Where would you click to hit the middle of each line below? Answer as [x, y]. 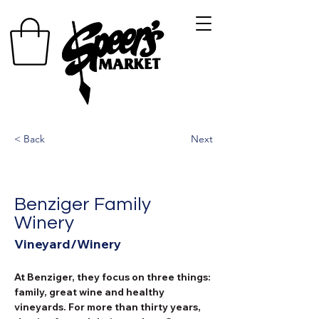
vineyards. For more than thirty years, [109, 307]
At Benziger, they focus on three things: [114, 277]
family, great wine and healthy [90, 292]
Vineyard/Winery [68, 244]
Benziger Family [83, 204]
